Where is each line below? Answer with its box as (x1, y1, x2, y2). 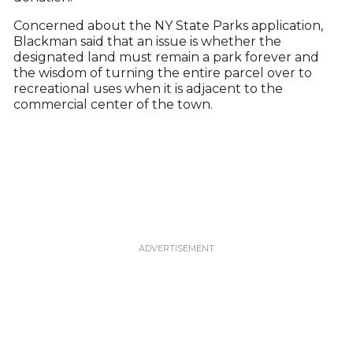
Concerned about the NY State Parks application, (13, 18, 323, 33)
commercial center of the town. (13, 97, 213, 112)
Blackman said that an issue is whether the (13, 34, 281, 49)
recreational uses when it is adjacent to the (13, 81, 283, 96)
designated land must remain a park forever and (13, 50, 319, 65)
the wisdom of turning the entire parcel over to (13, 65, 312, 80)
